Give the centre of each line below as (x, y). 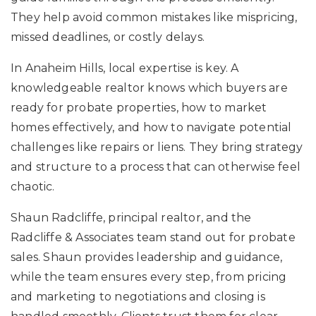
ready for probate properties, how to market (139, 107)
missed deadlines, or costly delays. (108, 37)
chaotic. (33, 186)
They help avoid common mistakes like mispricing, (154, 17)
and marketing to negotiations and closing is (138, 296)
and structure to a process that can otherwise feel (156, 166)
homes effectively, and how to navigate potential (151, 127)
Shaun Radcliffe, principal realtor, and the (131, 217)
